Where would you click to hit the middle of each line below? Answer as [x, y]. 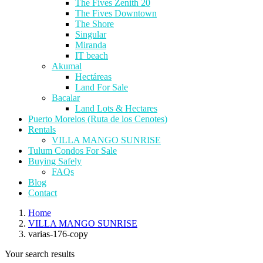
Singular [91, 35]
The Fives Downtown [116, 14]
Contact [43, 193]
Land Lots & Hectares [116, 109]
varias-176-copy [58, 234]
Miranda [91, 45]
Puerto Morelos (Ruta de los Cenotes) [98, 119]
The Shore [95, 24]
